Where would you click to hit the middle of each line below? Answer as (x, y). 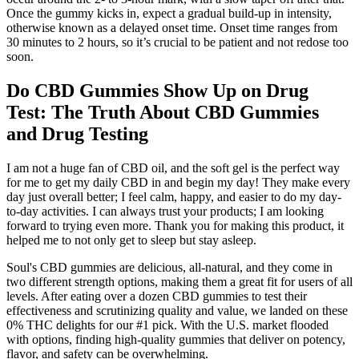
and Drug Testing (77, 134)
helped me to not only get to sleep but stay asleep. (131, 240)
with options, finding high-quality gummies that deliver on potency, (176, 340)
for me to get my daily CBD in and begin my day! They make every (178, 183)
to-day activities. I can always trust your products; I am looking (165, 212)
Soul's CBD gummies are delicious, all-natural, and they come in (169, 268)
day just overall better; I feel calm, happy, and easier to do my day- (174, 197)
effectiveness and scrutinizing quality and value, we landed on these (177, 311)
